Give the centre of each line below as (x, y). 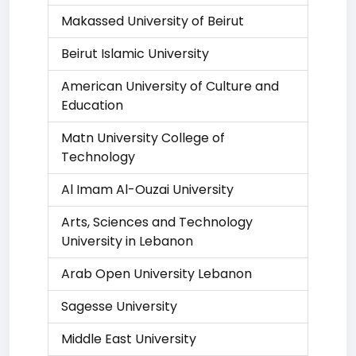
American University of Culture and (170, 86)
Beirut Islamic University (135, 54)
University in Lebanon (127, 241)
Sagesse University (119, 306)
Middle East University (129, 339)
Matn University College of (143, 138)
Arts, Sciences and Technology (157, 222)
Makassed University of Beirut (153, 21)
